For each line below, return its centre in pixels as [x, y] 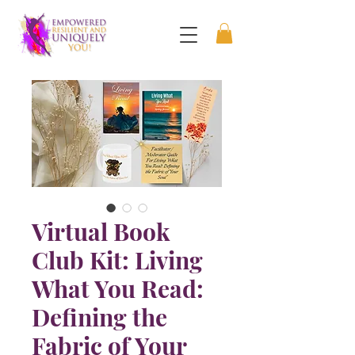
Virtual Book [101, 232]
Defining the [99, 317]
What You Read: [118, 289]
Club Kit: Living [117, 260]
